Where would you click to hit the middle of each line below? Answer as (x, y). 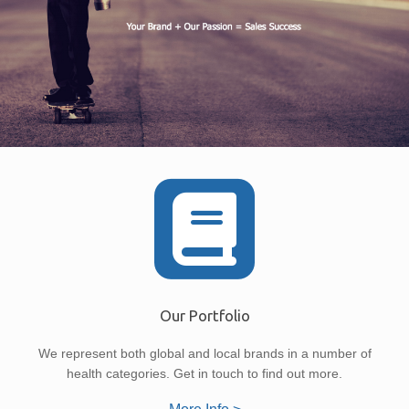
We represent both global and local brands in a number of (204, 353)
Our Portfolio (204, 316)
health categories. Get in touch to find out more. (204, 373)
